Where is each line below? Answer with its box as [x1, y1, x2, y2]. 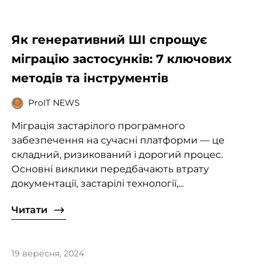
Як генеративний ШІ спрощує [11, 32, 207, 47]
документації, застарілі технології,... [11, 177, 184, 189]
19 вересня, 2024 [11, 247, 84, 259]
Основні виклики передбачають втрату [11, 163, 209, 175]
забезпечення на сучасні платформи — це [11, 134, 225, 146]
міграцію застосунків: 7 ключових [11, 51, 232, 66]
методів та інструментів [11, 70, 168, 85]
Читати [11, 204, 47, 216]
